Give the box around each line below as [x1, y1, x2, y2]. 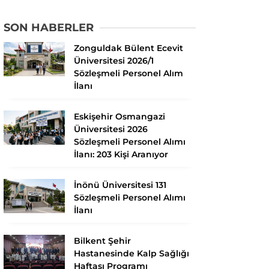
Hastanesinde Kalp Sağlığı [74, 247, 189, 259]
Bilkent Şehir [74, 235, 131, 246]
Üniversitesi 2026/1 [74, 55, 154, 66]
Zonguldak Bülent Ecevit [74, 42, 183, 53]
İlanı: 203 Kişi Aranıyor [74, 148, 168, 160]
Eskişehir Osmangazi [74, 110, 165, 122]
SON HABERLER [4, 20, 94, 34]
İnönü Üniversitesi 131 [74, 179, 166, 190]
